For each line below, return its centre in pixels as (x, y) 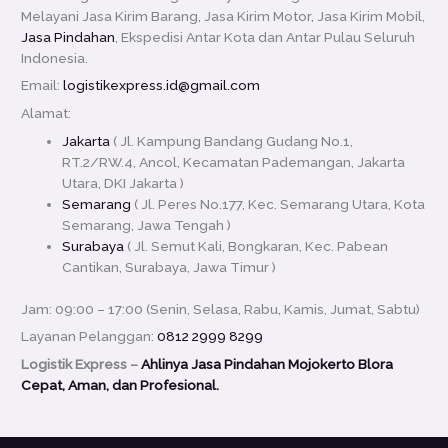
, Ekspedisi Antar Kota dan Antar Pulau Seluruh (265, 36)
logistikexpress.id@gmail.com (162, 85)
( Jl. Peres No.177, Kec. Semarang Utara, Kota (278, 204)
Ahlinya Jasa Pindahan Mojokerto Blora (267, 364)
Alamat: (46, 113)
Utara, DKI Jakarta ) (123, 183)
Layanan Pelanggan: (89, 336)
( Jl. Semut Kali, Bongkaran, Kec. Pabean (256, 246)
